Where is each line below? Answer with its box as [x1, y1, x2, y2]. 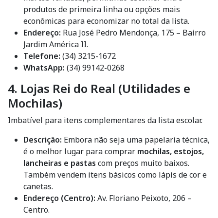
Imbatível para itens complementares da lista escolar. [8, 115, 202, 126]
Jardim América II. [23, 39, 88, 50]
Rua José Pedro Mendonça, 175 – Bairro [61, 27, 206, 38]
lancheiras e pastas [23, 158, 96, 168]
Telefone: [23, 51, 60, 61]
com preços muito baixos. [96, 158, 189, 168]
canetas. [23, 181, 53, 192]
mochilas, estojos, [137, 146, 204, 157]
